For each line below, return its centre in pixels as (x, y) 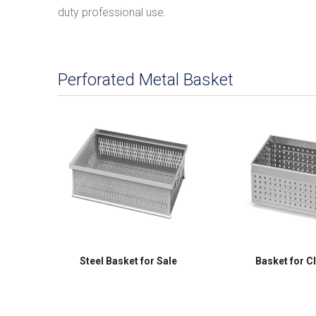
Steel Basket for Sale (128, 261)
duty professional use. (112, 12)
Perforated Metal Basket (146, 80)
